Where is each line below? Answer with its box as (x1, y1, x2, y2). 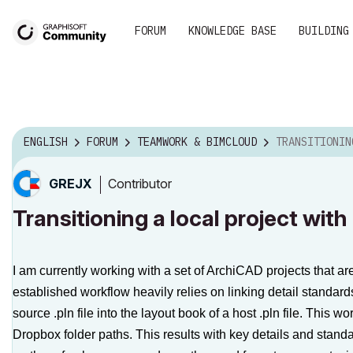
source (13, 307, 50, 320)
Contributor (108, 175, 172, 191)
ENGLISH (24, 135, 68, 150)
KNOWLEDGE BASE (188, 24, 277, 38)
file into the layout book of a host (77, 307, 256, 320)
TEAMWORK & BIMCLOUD (137, 135, 257, 150)
